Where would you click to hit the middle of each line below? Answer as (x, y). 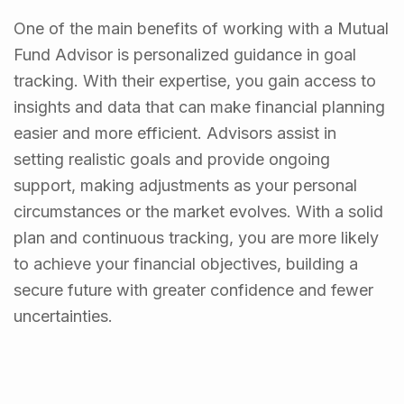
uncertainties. (63, 317)
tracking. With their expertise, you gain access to (195, 81)
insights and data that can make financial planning (199, 107)
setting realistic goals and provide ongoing (172, 160)
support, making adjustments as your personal (185, 186)
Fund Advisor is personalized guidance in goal (185, 55)
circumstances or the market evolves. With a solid (198, 212)
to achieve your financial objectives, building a (186, 264)
